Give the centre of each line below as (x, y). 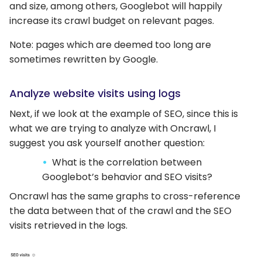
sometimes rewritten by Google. (84, 60)
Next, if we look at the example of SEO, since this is (124, 114)
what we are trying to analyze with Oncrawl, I (113, 129)
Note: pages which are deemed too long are (110, 45)
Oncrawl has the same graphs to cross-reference (125, 196)
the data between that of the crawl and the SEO (120, 211)
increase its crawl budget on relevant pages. (112, 21)
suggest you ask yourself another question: (107, 143)
